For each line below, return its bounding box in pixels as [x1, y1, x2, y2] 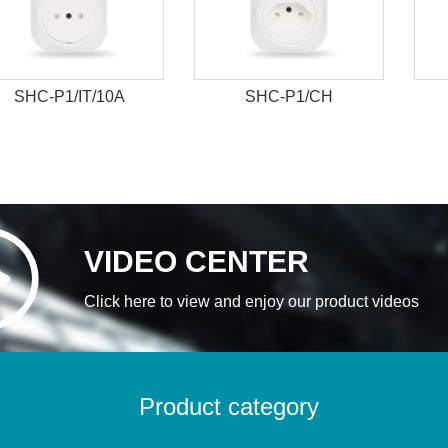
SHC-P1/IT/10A [13, 87, 125, 105]
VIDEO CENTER [84, 244, 309, 278]
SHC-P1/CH [245, 87, 333, 105]
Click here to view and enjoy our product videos [84, 292, 419, 310]
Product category [139, 392, 319, 420]
